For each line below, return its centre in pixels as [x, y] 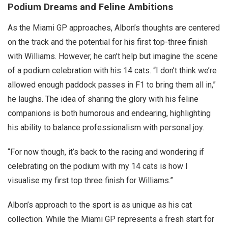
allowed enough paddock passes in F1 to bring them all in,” [112, 85]
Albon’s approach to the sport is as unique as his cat [100, 205]
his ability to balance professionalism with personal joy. [106, 127]
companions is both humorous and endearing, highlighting [109, 113]
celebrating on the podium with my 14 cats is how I [98, 166]
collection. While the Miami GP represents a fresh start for [111, 219]
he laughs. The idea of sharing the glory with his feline [103, 99]
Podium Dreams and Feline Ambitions [90, 7]
